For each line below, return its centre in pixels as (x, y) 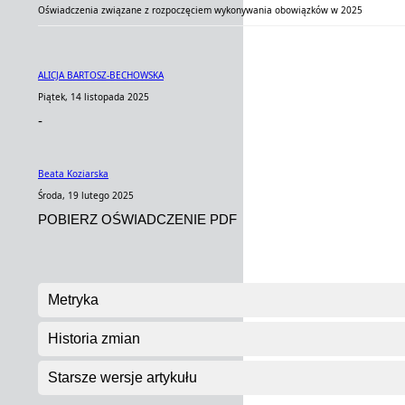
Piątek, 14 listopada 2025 (94, 97)
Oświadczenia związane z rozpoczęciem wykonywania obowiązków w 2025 (200, 10)
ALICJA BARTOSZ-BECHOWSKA (101, 75)
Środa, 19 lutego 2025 (86, 195)
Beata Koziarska (73, 174)
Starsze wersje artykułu (122, 377)
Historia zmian (94, 339)
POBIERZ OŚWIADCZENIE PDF (137, 219)
